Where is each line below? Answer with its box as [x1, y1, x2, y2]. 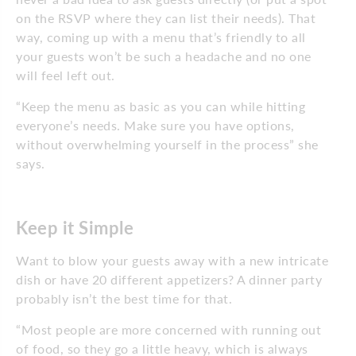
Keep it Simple [16, 216, 133, 238]
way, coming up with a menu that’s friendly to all [16, 29, 306, 44]
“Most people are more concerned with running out [16, 321, 321, 337]
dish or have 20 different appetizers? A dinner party [16, 271, 322, 287]
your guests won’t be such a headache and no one [16, 48, 311, 64]
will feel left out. [16, 67, 115, 83]
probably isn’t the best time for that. [16, 290, 232, 306]
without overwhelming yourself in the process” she [16, 136, 319, 152]
